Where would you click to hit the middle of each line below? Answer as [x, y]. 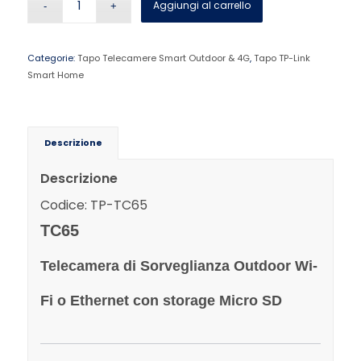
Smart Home [55, 75]
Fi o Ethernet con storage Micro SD [161, 301]
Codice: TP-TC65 [93, 205]
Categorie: [52, 58]
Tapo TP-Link [282, 58]
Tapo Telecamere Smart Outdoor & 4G [163, 58]
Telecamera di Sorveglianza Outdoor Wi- [178, 266]
